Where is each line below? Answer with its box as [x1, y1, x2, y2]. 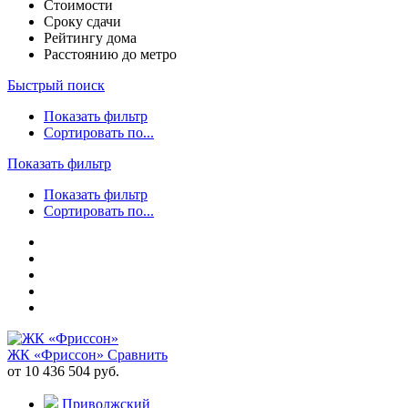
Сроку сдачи [44, 13, 121, 29]
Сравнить [107, 346, 168, 362]
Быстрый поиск [7, 76, 105, 93]
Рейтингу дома [44, 29, 137, 46]
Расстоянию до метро [44, 46, 177, 62]
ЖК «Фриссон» [7, 346, 107, 362]
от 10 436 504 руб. [7, 362, 119, 379]
